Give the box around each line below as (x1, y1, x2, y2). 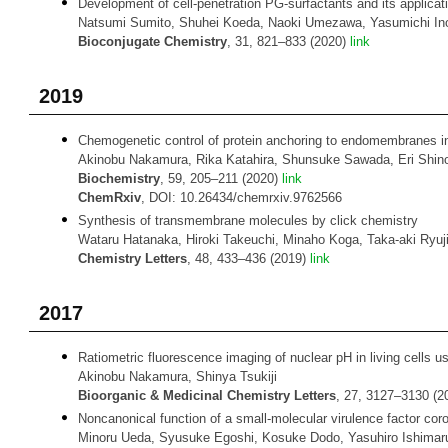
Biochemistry (78, 171, 160, 186)
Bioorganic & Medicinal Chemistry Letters (78, 388, 336, 403)
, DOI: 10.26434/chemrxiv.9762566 (141, 190, 342, 205)
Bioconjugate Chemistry (78, 34, 227, 49)
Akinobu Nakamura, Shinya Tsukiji (78, 369, 277, 384)
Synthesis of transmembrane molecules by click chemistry (78, 213, 418, 228)
